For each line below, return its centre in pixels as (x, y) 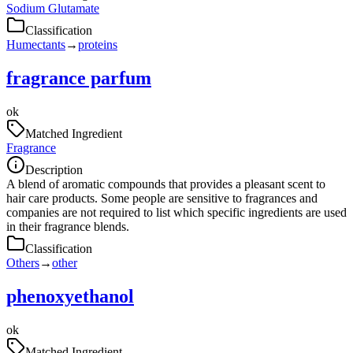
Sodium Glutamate (53, 9)
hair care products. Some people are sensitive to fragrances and (162, 198)
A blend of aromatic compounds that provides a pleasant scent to (166, 184)
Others (23, 262)
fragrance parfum (79, 78)
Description (54, 169)
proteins (98, 45)
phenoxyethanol (70, 296)
